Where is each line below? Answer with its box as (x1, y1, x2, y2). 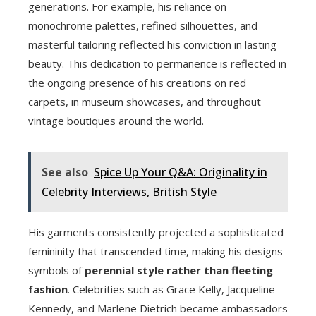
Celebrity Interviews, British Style (42, 184, 217, 200)
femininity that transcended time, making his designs (28, 244, 283, 258)
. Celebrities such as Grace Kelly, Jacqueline (68, 282, 275, 296)
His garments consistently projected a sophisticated (28, 225, 284, 239)
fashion (28, 282, 68, 296)
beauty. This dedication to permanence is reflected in (28, 56, 286, 71)
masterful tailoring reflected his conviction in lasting (28, 37, 276, 51)
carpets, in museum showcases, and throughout (28, 95, 261, 109)
